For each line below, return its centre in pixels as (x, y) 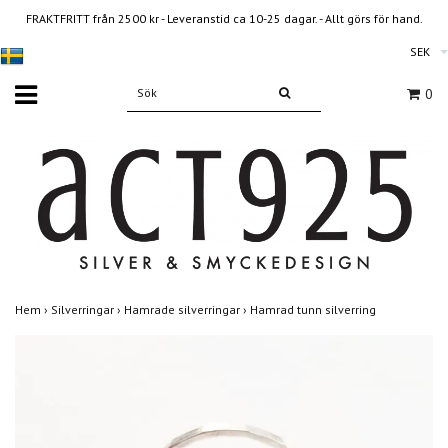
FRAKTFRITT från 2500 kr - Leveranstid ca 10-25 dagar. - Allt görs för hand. (224, 18)
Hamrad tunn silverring (314, 309)
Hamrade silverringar (183, 309)
